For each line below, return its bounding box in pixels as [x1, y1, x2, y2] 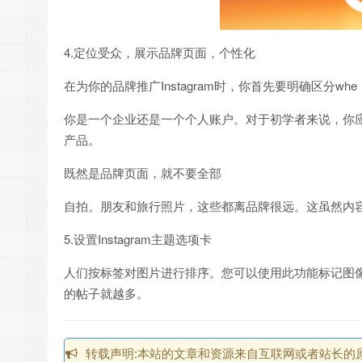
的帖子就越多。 [64, 284, 149, 301]
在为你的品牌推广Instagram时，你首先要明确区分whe [64, 76, 357, 94]
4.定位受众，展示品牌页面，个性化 [64, 43, 255, 61]
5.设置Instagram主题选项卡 [64, 229, 212, 247]
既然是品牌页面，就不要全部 [64, 163, 221, 181]
